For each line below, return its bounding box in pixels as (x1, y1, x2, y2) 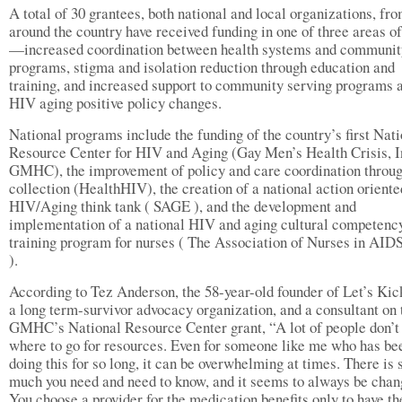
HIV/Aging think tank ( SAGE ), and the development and (9, 196, 356, 216)
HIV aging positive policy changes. (9, 92, 222, 113)
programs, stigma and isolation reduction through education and (9, 57, 395, 77)
